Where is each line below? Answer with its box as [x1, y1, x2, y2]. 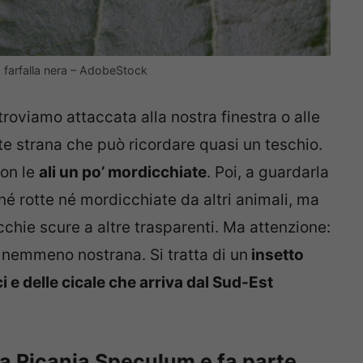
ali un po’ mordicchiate [39, 162, 207, 181]
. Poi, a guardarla [207, 162, 329, 181]
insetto [248, 245, 304, 264]
